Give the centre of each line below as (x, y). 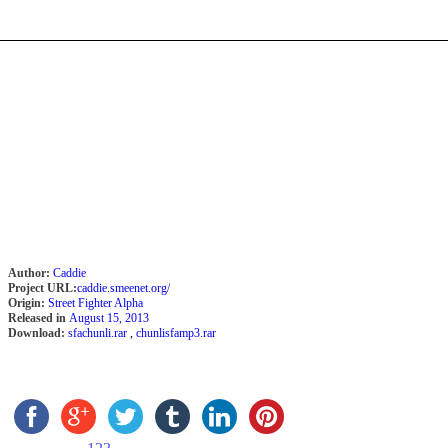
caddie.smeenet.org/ (123, 288)
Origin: (26, 303)
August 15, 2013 (109, 318)
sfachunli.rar (99, 333)
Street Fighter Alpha (95, 303)
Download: (36, 333)
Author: (29, 273)
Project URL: (42, 288)
